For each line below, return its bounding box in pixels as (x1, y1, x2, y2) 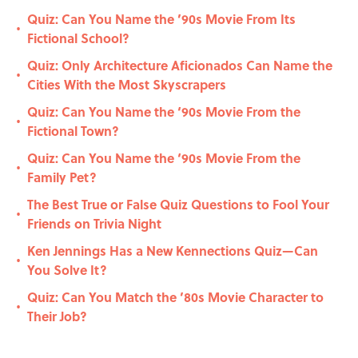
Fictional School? (27, 29, 129, 48)
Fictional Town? (27, 121, 119, 141)
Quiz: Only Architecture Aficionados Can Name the (27, 56, 332, 75)
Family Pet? (27, 168, 97, 187)
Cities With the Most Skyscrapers (27, 75, 226, 94)
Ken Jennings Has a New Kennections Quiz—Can (27, 241, 318, 261)
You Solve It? (27, 261, 107, 280)
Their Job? (27, 307, 87, 326)
